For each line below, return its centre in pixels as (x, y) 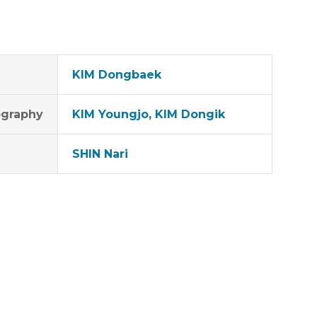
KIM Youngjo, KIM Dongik (149, 114)
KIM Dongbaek (117, 75)
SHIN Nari (100, 154)
